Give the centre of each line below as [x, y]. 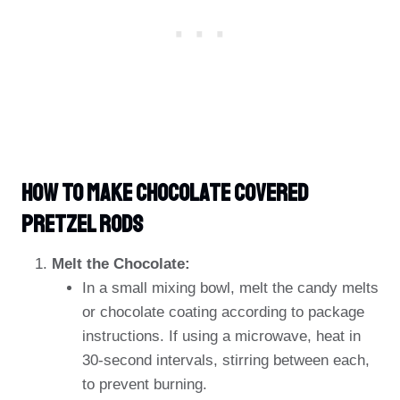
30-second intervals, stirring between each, [226, 360]
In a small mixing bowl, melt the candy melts [230, 288]
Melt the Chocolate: [121, 264]
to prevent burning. [145, 384]
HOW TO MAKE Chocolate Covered [165, 192]
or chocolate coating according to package [223, 312]
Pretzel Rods [82, 224]
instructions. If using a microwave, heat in [221, 336]
